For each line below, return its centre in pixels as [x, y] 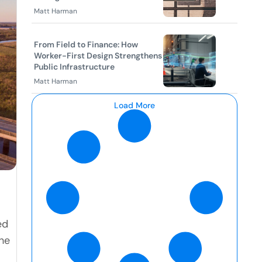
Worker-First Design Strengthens [98, 56]
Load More [135, 105]
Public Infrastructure [74, 67]
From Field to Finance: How [86, 44]
